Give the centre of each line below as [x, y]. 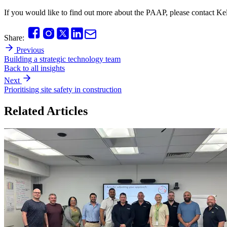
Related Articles [46, 111]
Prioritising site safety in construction [63, 90]
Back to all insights [34, 68]
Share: [14, 38]
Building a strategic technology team [62, 59]
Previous [30, 50]
